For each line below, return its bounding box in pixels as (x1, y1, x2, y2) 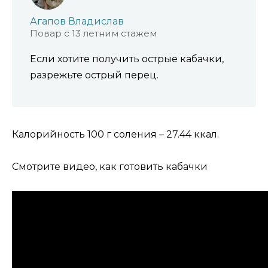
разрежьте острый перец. (30, 69, 159, 81)
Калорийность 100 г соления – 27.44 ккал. (12, 128, 219, 140)
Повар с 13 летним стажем (30, 27, 157, 39)
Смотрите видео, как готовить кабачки (12, 160, 208, 172)
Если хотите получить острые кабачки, (30, 53, 224, 65)
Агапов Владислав (30, 15, 124, 27)
